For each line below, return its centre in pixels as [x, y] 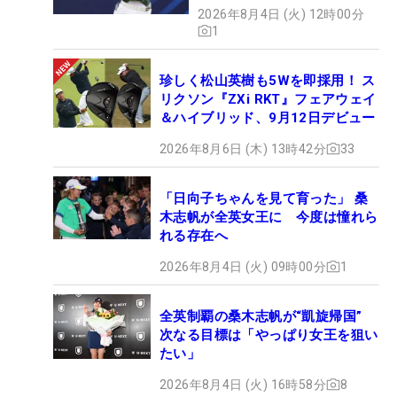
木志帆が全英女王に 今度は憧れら [269, 217]
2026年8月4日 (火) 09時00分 [243, 266]
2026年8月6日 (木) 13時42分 [243, 148]
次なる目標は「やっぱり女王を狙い [269, 335]
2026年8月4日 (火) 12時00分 [281, 14]
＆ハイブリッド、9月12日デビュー [268, 117]
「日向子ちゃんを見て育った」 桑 [264, 198]
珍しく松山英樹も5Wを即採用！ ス [268, 80]
